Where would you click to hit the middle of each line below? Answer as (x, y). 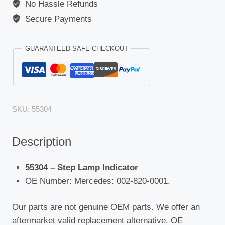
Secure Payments (58, 19)
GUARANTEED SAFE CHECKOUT (77, 48)
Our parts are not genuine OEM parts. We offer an (106, 207)
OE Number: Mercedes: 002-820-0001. (97, 181)
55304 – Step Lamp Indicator (81, 167)
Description (42, 141)
